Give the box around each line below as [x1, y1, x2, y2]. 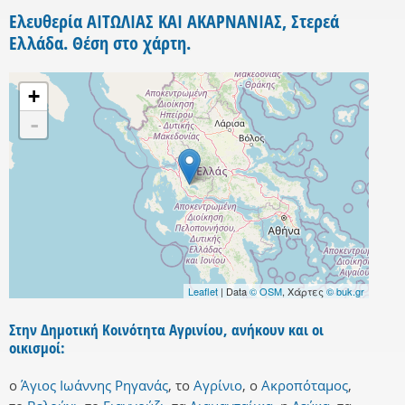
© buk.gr [326, 284, 364, 299]
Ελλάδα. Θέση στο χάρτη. [9, 31, 191, 56]
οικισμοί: [9, 337, 65, 359]
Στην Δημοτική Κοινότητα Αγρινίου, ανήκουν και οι [9, 319, 324, 341]
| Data [218, 284, 250, 299]
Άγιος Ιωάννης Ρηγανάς [21, 376, 168, 395]
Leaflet [188, 284, 218, 299]
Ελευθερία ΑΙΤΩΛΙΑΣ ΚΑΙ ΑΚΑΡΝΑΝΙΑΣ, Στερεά [9, 9, 339, 34]
